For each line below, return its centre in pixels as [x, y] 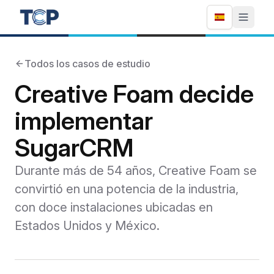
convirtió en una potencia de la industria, [127, 189]
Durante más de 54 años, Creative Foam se [136, 171]
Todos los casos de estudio [87, 64]
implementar [84, 121]
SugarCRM [74, 148]
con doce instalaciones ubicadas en [114, 207]
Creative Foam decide [134, 94]
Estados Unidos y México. [87, 226]
